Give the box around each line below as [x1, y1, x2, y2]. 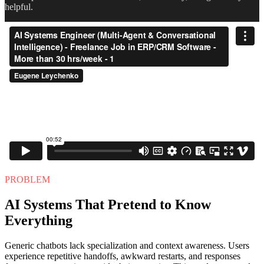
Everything [5, 212, 72, 228]
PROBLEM [5, 174, 50, 184]
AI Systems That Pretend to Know [5, 196, 211, 212]
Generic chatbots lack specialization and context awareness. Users [5, 240, 249, 250]
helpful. [5, 1, 33, 12]
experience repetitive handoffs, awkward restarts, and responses [5, 250, 240, 261]
